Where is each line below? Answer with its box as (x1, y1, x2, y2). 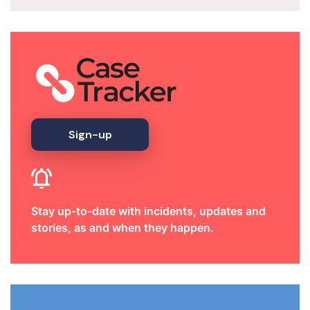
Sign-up (68, 127, 112, 142)
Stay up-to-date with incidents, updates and (31, 203, 266, 218)
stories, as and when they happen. (31, 220, 214, 235)
